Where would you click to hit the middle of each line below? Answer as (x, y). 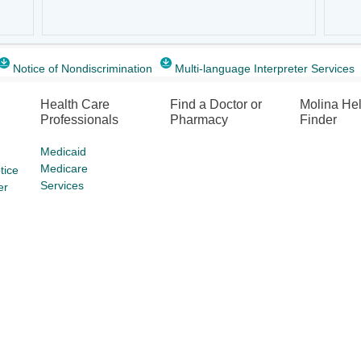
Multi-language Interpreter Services (265, 68)
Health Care (75, 104)
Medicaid (64, 151)
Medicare (64, 168)
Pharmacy (199, 120)
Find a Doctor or (216, 104)
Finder (318, 120)
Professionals (80, 120)
